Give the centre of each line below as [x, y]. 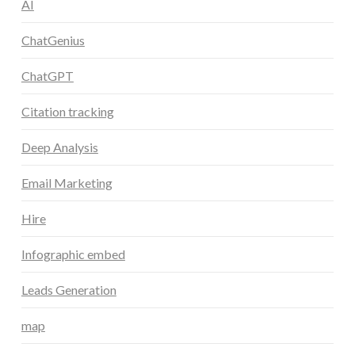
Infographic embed [73, 254]
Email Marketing [67, 182]
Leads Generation [69, 289]
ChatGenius [53, 40]
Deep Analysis [59, 147]
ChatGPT [47, 75]
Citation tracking [67, 111]
